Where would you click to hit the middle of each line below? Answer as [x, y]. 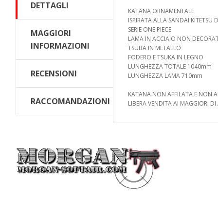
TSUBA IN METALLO [154, 48]
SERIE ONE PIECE [150, 29]
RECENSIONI [54, 73]
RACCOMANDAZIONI [70, 101]
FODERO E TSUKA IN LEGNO [166, 57]
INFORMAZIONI [60, 46]
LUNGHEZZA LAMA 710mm [165, 76]
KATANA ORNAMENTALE [161, 11]
